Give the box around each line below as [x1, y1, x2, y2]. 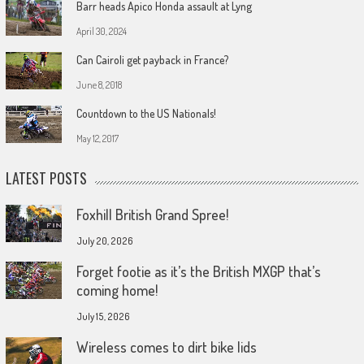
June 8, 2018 [76, 78, 122, 91]
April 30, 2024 [76, 24, 127, 37]
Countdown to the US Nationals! [76, 106, 216, 120]
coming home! [76, 280, 158, 299]
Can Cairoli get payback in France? [76, 52, 228, 67]
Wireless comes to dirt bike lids [76, 337, 257, 356]
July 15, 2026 [76, 310, 130, 323]
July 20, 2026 [76, 234, 133, 247]
